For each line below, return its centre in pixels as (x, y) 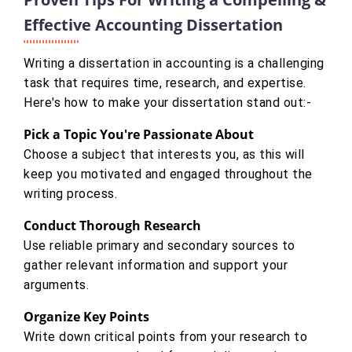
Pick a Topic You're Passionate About (139, 134)
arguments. (56, 284)
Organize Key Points (86, 316)
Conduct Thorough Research (112, 225)
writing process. (70, 193)
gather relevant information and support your (156, 265)
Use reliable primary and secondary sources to (159, 245)
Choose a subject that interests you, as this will (164, 154)
